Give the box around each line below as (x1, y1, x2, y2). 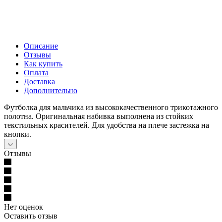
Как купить (24, 59, 62, 68)
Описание (24, 41, 58, 50)
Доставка (24, 77, 55, 86)
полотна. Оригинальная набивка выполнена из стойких (4, 111, 193, 120)
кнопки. (4, 129, 31, 138)
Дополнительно (24, 86, 77, 95)
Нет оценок (4, 202, 43, 211)
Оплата (24, 68, 49, 77)
